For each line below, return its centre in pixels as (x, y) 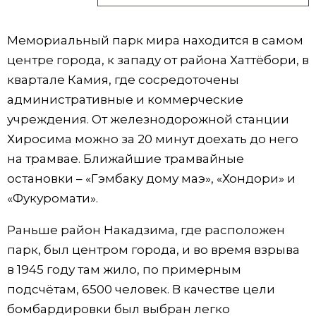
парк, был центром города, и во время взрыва (153, 250)
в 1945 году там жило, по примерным (124, 270)
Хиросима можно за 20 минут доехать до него (153, 139)
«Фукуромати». (53, 199)
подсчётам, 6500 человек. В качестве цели (141, 290)
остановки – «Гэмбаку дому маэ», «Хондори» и (151, 179)
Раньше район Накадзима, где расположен (146, 230)
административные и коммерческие (125, 100)
